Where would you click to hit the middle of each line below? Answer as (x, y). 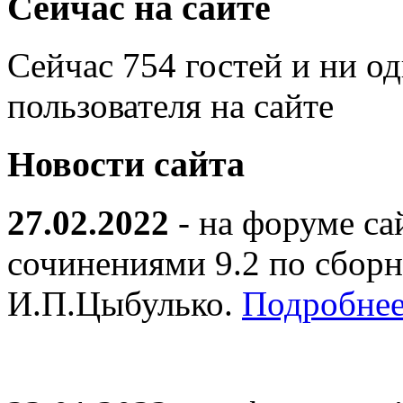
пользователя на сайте (170, 106)
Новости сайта (126, 165)
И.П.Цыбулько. (125, 303)
